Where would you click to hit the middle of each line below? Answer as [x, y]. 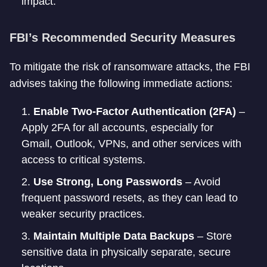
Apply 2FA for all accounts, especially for [117, 128]
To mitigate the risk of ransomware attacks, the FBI [130, 67]
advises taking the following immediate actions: [121, 83]
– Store [213, 236]
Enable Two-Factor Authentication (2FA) [135, 111]
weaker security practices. [83, 214]
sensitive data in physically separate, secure [126, 252]
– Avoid [201, 182]
